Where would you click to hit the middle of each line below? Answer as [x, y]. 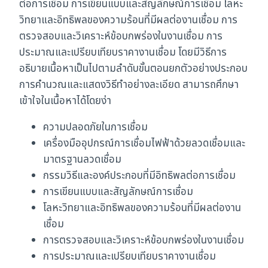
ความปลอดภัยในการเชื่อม [95, 128]
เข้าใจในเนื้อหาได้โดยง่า [65, 101]
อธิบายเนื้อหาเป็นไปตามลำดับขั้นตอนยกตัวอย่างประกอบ [133, 69]
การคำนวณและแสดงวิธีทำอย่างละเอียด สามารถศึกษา [129, 85]
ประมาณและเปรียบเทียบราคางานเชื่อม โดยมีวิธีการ [123, 53]
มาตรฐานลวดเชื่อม [82, 160]
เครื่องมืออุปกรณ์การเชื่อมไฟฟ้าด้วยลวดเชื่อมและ [144, 144]
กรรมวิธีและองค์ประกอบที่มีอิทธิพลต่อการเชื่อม [139, 176]
